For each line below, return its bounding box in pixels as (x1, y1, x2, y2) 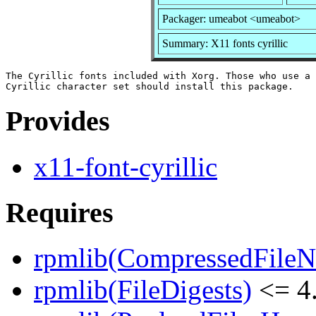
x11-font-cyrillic (34, 152, 217, 183)
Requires (6, 196, 114, 229)
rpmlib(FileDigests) (34, 274, 252, 305)
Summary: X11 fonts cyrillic (162, 37, 288, 49)
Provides (6, 105, 110, 138)
